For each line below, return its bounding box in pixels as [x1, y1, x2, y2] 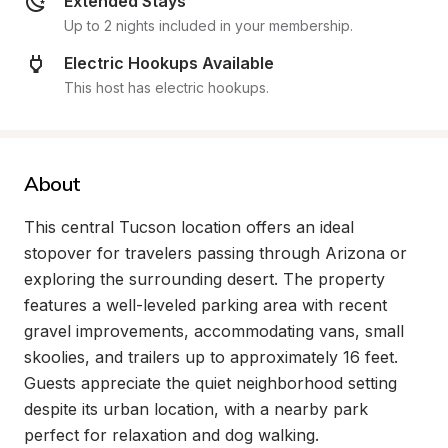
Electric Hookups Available [64, 53, 274, 73]
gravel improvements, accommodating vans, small [24, 321, 404, 341]
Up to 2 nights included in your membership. [64, 17, 353, 34]
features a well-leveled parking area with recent [24, 295, 387, 315]
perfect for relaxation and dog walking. [24, 425, 319, 445]
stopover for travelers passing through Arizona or [24, 243, 407, 263]
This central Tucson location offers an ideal [24, 217, 354, 237]
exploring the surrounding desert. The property [24, 269, 385, 289]
